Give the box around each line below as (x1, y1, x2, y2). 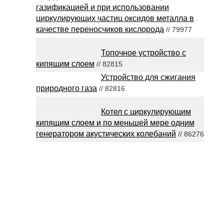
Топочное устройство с (101, 48, 186, 57)
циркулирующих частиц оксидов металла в (36, 14, 194, 22)
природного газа (36, 84, 97, 92)
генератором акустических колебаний (36, 129, 176, 138)
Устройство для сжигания (101, 73, 195, 81)
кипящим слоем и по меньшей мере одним (36, 118, 194, 127)
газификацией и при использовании (36, 3, 169, 11)
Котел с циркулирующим (101, 107, 191, 116)
